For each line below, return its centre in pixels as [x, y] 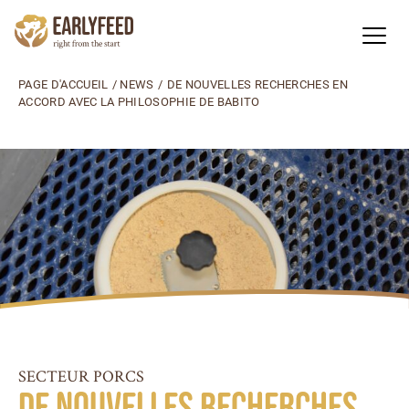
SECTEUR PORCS [81, 376]
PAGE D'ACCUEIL [63, 84]
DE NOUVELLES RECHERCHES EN [257, 84]
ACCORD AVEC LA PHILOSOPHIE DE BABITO [139, 102]
